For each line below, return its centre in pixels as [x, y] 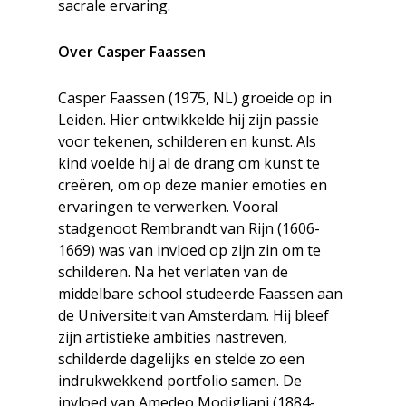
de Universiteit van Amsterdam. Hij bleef [193, 316]
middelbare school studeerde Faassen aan [200, 294]
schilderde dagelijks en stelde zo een [181, 359]
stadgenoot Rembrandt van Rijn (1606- [189, 229]
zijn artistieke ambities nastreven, [173, 338]
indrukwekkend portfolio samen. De [180, 381]
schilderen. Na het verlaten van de [173, 272]
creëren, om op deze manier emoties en [193, 185]
